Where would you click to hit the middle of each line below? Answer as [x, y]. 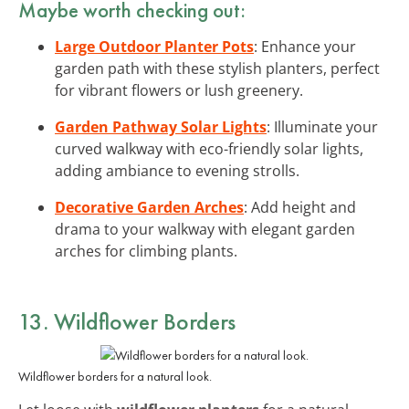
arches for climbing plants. [146, 251]
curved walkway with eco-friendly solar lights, [209, 148]
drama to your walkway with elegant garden [205, 229]
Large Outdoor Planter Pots [154, 46]
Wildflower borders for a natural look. [115, 376]
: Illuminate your [322, 126]
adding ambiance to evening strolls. [177, 170]
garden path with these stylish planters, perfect [217, 68]
